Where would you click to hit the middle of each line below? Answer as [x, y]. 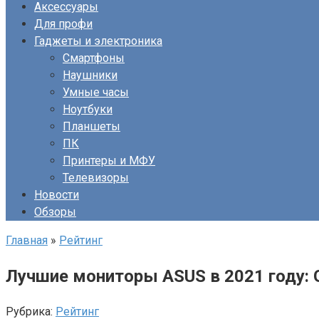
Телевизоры [96, 178]
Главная [27, 240]
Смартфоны [94, 58]
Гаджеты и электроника [98, 41]
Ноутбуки [88, 109]
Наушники [90, 75]
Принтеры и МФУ [109, 161]
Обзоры [55, 212]
